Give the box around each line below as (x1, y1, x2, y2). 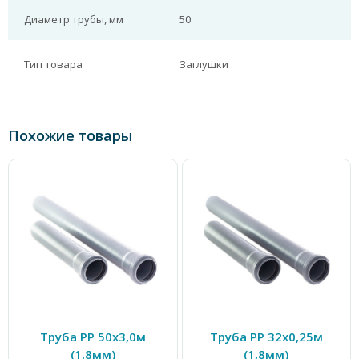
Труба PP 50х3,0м (39, 329, 146, 345)
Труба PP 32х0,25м (209, 329, 323, 345)
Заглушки (179, 57, 228, 71)
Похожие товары (8, 126, 132, 145)
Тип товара (24, 57, 83, 71)
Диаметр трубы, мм (24, 12, 123, 26)
